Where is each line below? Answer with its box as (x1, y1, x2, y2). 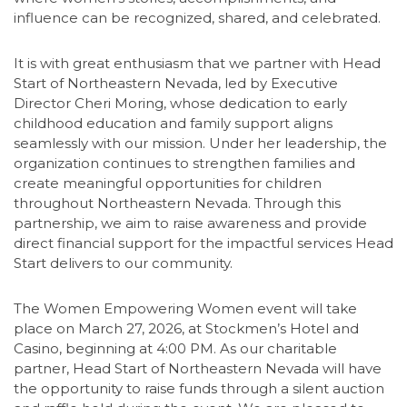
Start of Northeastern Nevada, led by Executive (14, 74, 338, 92)
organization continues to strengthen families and (14, 154, 355, 172)
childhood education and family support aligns (14, 114, 333, 132)
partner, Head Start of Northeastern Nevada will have (14, 360, 382, 377)
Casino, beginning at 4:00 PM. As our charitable (14, 340, 337, 357)
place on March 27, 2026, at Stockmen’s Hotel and (14, 320, 359, 337)
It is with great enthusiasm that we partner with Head (14, 55, 381, 72)
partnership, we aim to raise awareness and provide (14, 214, 367, 232)
